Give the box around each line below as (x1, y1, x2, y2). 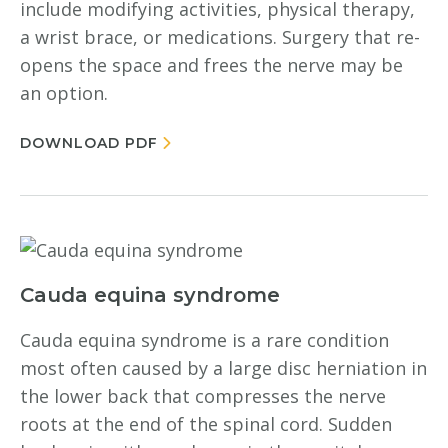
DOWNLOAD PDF (20, 134, 158, 152)
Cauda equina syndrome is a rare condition (20, 328, 389, 352)
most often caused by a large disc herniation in (20, 356, 427, 380)
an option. (20, 81, 108, 105)
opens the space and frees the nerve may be (20, 53, 403, 77)
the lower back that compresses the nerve (20, 384, 386, 408)
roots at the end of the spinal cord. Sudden (20, 412, 392, 436)
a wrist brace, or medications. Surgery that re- (20, 25, 420, 49)
